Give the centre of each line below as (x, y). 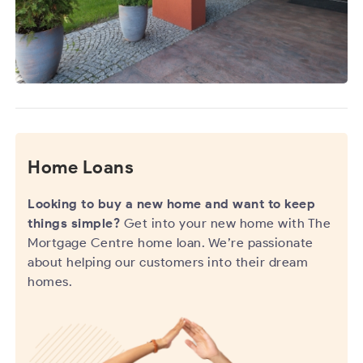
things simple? (74, 224)
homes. (50, 282)
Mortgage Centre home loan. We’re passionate (171, 243)
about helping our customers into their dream (168, 263)
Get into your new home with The (226, 224)
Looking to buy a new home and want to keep (172, 204)
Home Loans (81, 168)
